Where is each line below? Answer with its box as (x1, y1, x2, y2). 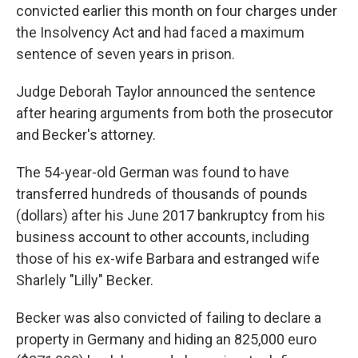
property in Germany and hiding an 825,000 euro (16, 331, 316, 348)
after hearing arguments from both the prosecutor (16, 105, 333, 121)
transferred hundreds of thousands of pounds (16, 185, 308, 202)
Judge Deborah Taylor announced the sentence (16, 83, 316, 100)
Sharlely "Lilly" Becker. (16, 272, 153, 288)
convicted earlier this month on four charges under (16, 2, 337, 19)
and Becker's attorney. (16, 126, 156, 143)
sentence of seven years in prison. (16, 46, 235, 62)
